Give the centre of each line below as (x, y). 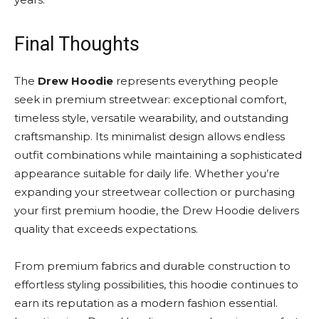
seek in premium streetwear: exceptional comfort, (150, 99)
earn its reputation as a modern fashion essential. (146, 303)
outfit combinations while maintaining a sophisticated (158, 155)
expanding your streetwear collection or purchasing (155, 192)
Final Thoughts (77, 44)
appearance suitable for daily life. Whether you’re (147, 173)
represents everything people (196, 81)
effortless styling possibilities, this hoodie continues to (156, 284)
